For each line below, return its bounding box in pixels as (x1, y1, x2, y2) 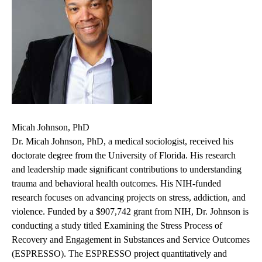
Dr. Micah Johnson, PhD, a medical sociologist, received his (12, 136, 233, 147)
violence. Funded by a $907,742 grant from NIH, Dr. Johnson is (12, 206, 249, 217)
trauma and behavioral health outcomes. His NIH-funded (12, 178, 221, 189)
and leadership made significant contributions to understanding (12, 164, 242, 175)
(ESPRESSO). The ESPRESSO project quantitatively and (12, 249, 227, 259)
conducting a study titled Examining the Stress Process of (12, 220, 222, 231)
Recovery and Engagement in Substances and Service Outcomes (12, 235, 250, 245)
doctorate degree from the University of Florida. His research (12, 150, 236, 161)
